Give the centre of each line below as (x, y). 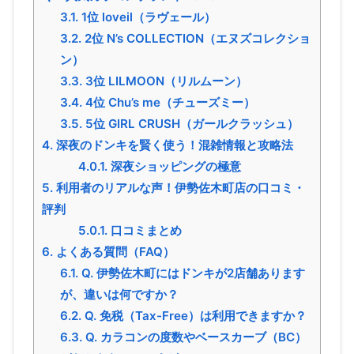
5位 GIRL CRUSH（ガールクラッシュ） (190, 123)
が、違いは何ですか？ (119, 294)
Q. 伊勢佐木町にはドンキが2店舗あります (191, 273)
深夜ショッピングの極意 (174, 166)
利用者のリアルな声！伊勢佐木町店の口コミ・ (179, 187)
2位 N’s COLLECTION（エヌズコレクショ (196, 38)
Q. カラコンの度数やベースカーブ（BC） (194, 337)
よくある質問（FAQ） (114, 251)
